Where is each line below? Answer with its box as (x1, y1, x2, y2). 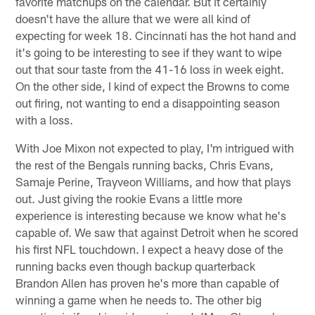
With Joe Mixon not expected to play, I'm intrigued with (15, 141, 295, 155)
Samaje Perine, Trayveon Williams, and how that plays (15, 174, 292, 189)
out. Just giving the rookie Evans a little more (15, 191, 243, 206)
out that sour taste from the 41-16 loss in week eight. (15, 62, 285, 77)
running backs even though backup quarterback (15, 259, 256, 274)
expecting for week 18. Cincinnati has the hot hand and (15, 28, 297, 43)
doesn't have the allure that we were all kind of (15, 11, 251, 26)
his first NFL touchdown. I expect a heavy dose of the (15, 242, 284, 257)
